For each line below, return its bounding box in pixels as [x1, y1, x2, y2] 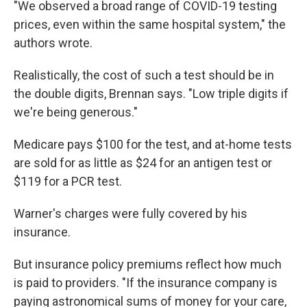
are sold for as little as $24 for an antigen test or [14, 155, 272, 170]
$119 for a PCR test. [14, 173, 122, 188]
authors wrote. [14, 35, 93, 50]
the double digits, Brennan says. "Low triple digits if [14, 86, 288, 101]
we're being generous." [14, 104, 138, 119]
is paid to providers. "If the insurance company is [14, 275, 278, 290]
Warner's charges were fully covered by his [14, 206, 247, 221]
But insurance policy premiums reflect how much [14, 256, 282, 271]
